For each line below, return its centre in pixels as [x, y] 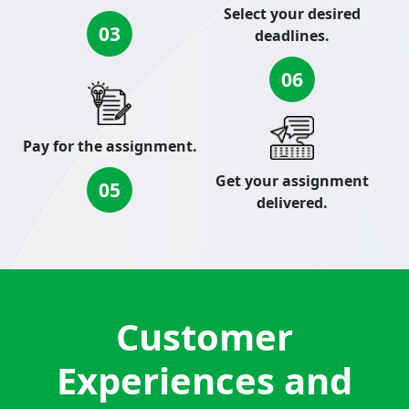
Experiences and [204, 380]
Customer [204, 336]
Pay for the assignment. [110, 146]
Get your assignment [292, 181]
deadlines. [292, 36]
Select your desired [292, 14]
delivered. [292, 203]
